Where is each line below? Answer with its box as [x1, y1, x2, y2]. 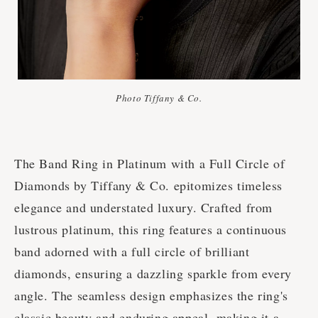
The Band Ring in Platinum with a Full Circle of [14, 155, 285, 172]
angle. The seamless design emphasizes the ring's [14, 287, 288, 305]
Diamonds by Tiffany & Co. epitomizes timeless [14, 177, 283, 194]
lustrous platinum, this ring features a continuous [14, 221, 287, 238]
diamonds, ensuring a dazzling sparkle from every [14, 265, 292, 283]
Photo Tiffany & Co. [116, 92, 202, 105]
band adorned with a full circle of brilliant [14, 243, 250, 261]
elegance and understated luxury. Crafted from [14, 199, 273, 216]
